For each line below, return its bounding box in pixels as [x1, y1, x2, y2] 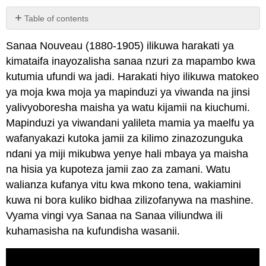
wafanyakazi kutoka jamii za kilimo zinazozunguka [6, 132, 243, 144]
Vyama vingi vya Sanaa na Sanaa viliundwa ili [6, 209, 223, 221]
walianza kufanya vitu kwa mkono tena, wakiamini [6, 178, 242, 191]
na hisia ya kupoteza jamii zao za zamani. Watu [6, 163, 231, 175]
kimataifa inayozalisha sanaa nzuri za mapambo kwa [6, 55, 256, 67]
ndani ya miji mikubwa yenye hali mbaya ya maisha [6, 147, 249, 160]
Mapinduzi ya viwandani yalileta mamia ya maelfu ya [6, 116, 255, 129]
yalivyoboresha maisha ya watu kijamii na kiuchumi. [6, 101, 251, 113]
